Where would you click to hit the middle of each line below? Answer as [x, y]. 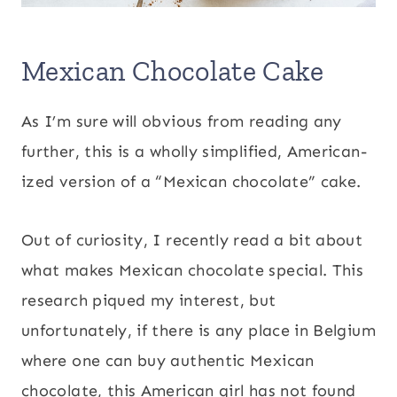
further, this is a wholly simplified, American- [194, 151]
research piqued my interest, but [149, 300]
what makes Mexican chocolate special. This [193, 270]
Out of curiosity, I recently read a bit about [192, 240]
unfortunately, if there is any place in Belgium [198, 330]
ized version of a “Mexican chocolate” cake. [191, 181]
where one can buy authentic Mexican [168, 360]
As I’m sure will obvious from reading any [182, 121]
